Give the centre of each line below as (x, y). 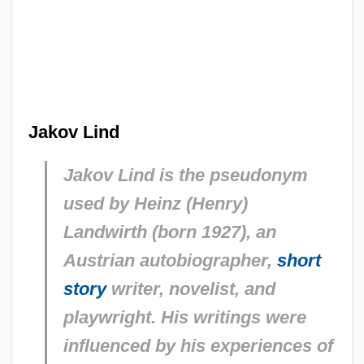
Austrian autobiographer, (170, 260)
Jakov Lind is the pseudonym (185, 175)
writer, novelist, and (191, 288)
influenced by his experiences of (198, 345)
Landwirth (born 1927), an (169, 232)
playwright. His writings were (184, 317)
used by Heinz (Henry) (155, 203)
